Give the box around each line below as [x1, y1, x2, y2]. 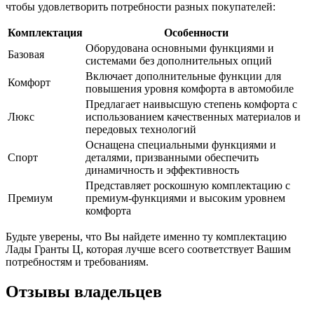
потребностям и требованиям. [6, 256, 149, 268]
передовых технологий [86, 123, 196, 136]
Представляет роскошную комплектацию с [86, 179, 290, 192]
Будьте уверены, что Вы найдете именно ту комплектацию [6, 231, 287, 243]
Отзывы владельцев [6, 282, 162, 301]
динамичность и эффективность [86, 164, 239, 177]
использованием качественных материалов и [86, 111, 301, 123]
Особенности [163, 27, 228, 39]
